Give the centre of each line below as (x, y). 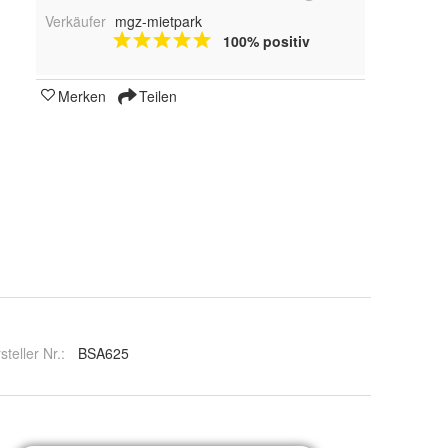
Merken (82, 95)
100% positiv (266, 40)
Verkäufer (75, 20)
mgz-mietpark (158, 20)
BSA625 (104, 353)
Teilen (156, 95)
